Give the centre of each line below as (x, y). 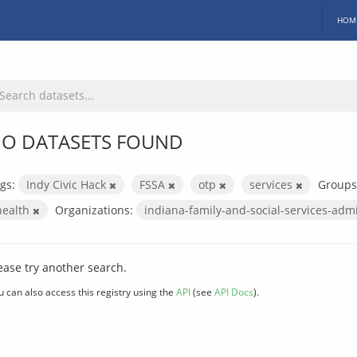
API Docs (234, 291)
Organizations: (94, 210)
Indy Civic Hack (68, 184)
